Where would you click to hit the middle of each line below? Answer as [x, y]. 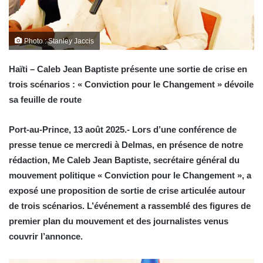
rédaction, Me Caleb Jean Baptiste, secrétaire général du [124, 160]
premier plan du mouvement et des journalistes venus [119, 221]
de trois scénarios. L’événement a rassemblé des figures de [130, 206]
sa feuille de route [45, 100]
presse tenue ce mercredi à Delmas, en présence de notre [126, 145]
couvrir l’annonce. [46, 237]
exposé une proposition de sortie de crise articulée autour [127, 191]
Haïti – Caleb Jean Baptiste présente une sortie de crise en [128, 69]
